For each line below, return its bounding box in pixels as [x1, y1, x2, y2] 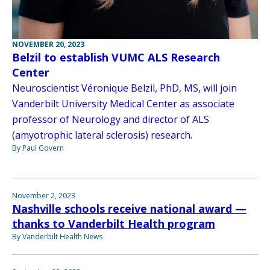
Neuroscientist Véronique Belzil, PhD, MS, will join [12, 81, 237, 95]
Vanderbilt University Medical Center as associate [12, 97, 234, 111]
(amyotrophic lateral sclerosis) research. [12, 128, 192, 142]
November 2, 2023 [12, 190, 75, 201]
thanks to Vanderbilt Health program [12, 216, 215, 231]
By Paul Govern [12, 143, 64, 154]
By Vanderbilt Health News [12, 231, 102, 242]
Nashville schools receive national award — [12, 201, 246, 216]
